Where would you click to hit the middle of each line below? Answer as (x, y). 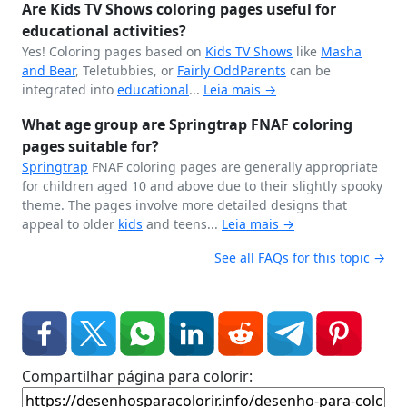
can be (308, 70)
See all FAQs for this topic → (300, 258)
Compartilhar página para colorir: (137, 376)
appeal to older (70, 224)
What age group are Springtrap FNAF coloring (187, 124)
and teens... (182, 224)
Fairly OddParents (232, 70)
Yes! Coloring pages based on (114, 51)
